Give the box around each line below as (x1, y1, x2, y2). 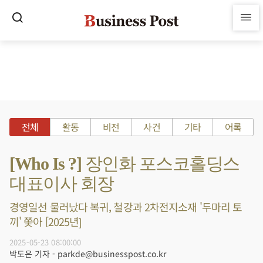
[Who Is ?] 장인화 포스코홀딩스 (9, 154, 240, 173)
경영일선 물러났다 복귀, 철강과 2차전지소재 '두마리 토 (9, 199, 242, 214)
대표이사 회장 (9, 174, 114, 193)
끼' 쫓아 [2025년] (9, 214, 82, 229)
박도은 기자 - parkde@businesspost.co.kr (9, 248, 166, 259)
